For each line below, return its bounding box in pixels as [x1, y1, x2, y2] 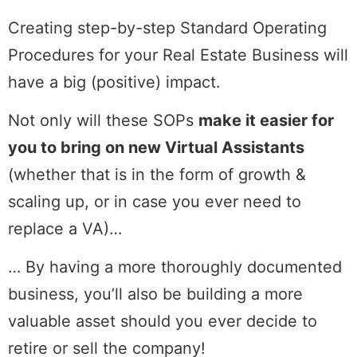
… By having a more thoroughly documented [8, 257, 342, 277]
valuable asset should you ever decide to [8, 312, 317, 331]
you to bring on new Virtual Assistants [8, 137, 304, 157]
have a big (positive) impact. [8, 72, 221, 92]
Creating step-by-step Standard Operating [8, 18, 327, 37]
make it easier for [198, 110, 334, 130]
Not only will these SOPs [8, 110, 198, 130]
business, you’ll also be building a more [8, 284, 303, 304]
